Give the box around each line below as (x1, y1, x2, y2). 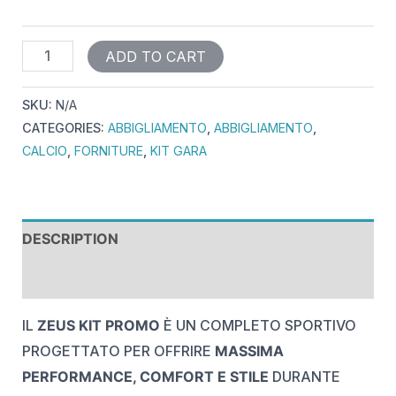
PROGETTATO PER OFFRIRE (21, 341, 215, 360)
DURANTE (268, 367, 340, 385)
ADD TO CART (104, 47, 206, 65)
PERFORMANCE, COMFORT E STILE (21, 367, 269, 385)
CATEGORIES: (21, 119, 108, 135)
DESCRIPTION (21, 229, 118, 247)
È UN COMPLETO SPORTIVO (159, 316, 356, 334)
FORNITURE (73, 142, 143, 158)
